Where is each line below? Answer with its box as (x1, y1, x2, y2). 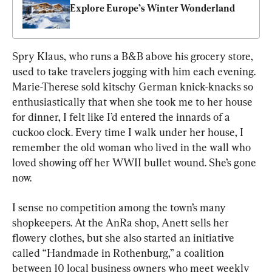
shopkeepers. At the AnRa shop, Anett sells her (12, 216, 231, 229)
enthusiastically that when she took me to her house (12, 95, 255, 109)
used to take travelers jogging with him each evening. (12, 65, 258, 78)
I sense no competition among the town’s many (12, 201, 228, 214)
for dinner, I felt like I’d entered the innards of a (12, 110, 233, 124)
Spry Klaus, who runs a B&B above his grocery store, (12, 50, 256, 63)
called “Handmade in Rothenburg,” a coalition (12, 246, 226, 260)
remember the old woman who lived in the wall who (12, 141, 253, 154)
